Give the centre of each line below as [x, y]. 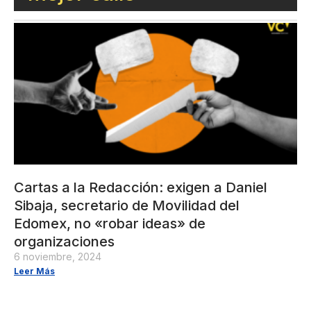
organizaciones [64, 241]
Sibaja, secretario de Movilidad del [127, 205]
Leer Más [34, 271]
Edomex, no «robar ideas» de [110, 223]
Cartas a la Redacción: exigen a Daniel [141, 187]
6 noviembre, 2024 [58, 256]
